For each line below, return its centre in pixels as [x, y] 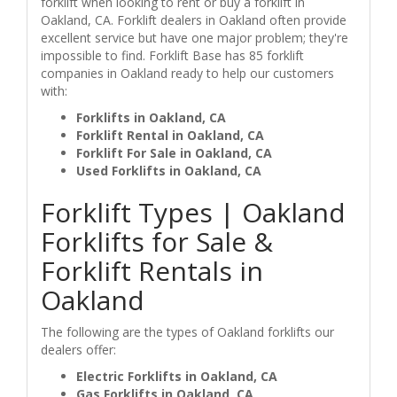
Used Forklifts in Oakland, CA [169, 170]
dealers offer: [78, 349]
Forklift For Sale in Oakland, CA [174, 152]
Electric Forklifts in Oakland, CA [177, 376]
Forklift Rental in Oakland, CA [170, 135]
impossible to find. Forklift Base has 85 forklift [172, 55]
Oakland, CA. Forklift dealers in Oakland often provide [194, 19]
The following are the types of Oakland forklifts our [187, 331]
